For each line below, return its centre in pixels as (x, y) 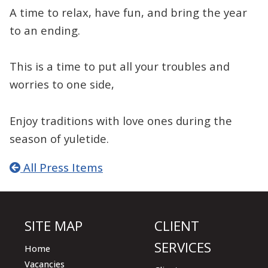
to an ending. (45, 30)
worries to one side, (62, 84)
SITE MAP (54, 226)
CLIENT (176, 226)
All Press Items (62, 167)
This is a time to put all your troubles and (120, 66)
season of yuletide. (59, 138)
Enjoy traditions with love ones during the (121, 120)
